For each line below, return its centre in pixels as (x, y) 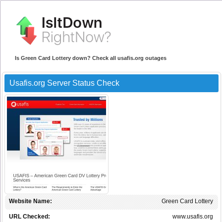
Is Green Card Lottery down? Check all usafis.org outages (91, 58)
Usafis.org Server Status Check (64, 83)
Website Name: (30, 201)
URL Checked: (29, 217)
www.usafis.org (193, 217)
